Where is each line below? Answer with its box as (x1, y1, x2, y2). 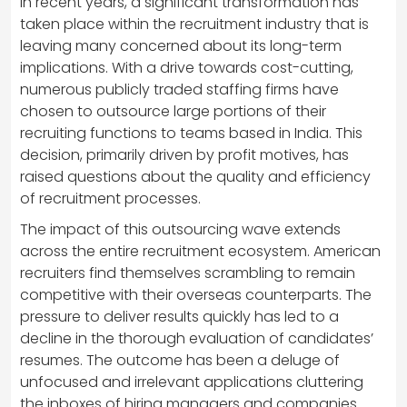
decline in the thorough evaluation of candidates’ (20, 328, 373, 350)
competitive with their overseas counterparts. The (20, 284, 372, 306)
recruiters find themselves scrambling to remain (20, 263, 355, 284)
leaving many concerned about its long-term (20, 35, 342, 57)
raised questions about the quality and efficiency (20, 166, 371, 188)
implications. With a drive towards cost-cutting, (20, 57, 353, 79)
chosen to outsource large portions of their (20, 101, 326, 123)
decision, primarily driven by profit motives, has (20, 144, 349, 166)
